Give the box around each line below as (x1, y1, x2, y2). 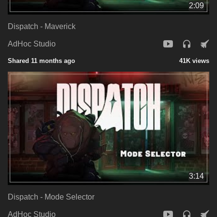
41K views (179, 57, 209, 64)
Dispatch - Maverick (8, 22, 76, 31)
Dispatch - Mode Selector (8, 192, 94, 201)
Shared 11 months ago (8, 57, 75, 64)
